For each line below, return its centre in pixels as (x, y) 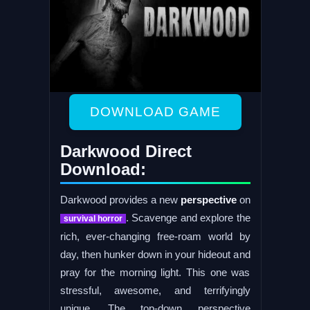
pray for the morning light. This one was (155, 272)
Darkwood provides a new (119, 199)
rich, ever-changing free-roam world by (155, 236)
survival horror (93, 218)
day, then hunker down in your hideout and (155, 254)
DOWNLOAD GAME (155, 111)
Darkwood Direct (126, 151)
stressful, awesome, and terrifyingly (155, 290)
